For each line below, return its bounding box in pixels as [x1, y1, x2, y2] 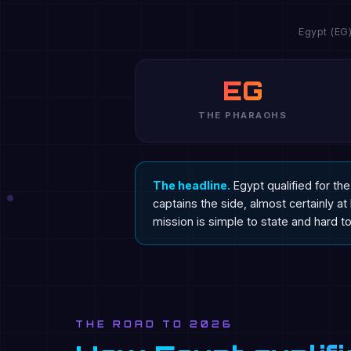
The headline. [153, 179, 230, 192]
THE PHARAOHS [198, 110, 288, 121]
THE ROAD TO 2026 [75, 319, 233, 330]
